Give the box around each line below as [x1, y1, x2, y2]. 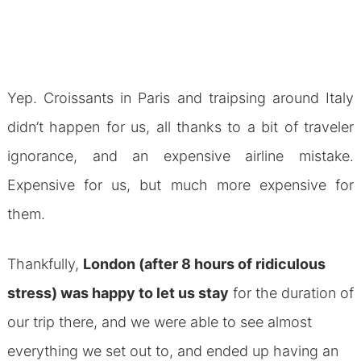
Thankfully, [6, 255, 83, 272]
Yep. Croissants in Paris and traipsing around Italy [6, 89, 355, 106]
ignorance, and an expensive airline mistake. [6, 147, 355, 164]
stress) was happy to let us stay [6, 284, 229, 301]
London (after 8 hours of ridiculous [82, 255, 326, 272]
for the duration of [228, 284, 354, 301]
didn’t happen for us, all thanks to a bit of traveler [6, 118, 355, 135]
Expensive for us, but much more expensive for [6, 176, 355, 193]
